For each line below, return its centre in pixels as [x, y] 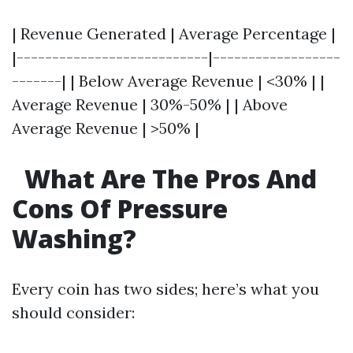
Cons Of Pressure [120, 208]
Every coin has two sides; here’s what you [165, 289]
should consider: [73, 312]
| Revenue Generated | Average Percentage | [174, 33]
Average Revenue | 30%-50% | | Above [150, 104]
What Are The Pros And [167, 178]
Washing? [74, 238]
